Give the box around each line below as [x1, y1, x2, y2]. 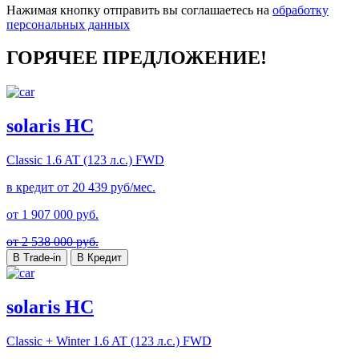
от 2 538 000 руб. [6, 235, 99, 249]
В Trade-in [13, 252, 61, 264]
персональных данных [6, 17, 130, 31]
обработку [272, 2, 329, 17]
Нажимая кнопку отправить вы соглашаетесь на [6, 2, 272, 17]
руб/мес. [107, 180, 155, 195]
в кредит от [6, 180, 72, 195]
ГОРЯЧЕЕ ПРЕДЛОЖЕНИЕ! [6, 47, 267, 69]
